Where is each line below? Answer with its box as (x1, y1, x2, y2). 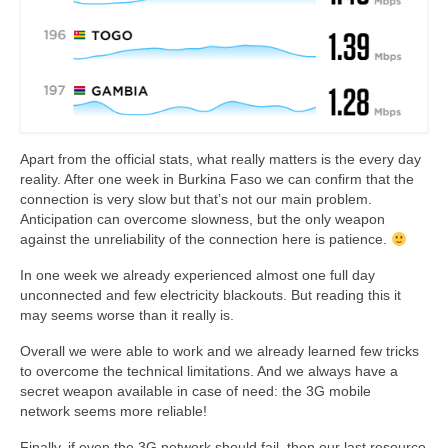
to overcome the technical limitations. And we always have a (20, 363, 398, 380)
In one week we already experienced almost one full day (20, 267, 375, 284)
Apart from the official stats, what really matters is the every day (20, 151, 421, 168)
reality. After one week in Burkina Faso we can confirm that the (20, 171, 414, 188)
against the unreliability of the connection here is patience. (20, 231, 391, 248)
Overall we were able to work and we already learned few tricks (20, 343, 419, 360)
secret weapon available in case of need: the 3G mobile (20, 383, 371, 400)
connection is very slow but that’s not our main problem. (20, 191, 372, 208)
